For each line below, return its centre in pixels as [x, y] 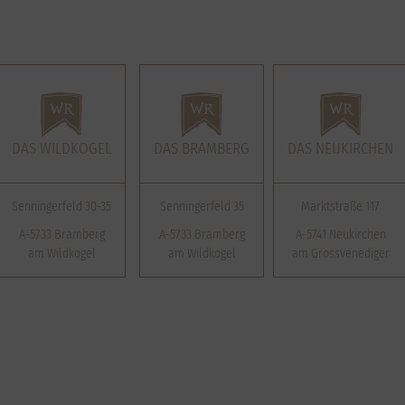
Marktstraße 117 [340, 207]
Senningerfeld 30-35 [61, 207]
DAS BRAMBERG [202, 149]
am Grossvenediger [340, 254]
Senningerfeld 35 [202, 207]
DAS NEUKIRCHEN [340, 149]
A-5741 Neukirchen [340, 235]
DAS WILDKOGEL [61, 149]
